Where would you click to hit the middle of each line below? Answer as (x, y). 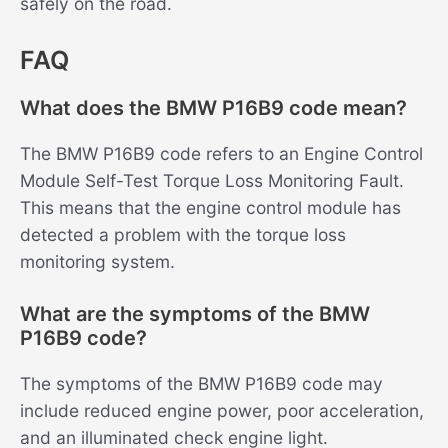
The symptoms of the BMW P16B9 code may (201, 384)
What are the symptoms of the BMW (195, 314)
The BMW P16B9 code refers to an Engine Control (221, 153)
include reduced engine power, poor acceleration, (222, 411)
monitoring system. (97, 261)
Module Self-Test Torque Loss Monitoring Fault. (212, 180)
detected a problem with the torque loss (183, 234)
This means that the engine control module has (210, 207)
